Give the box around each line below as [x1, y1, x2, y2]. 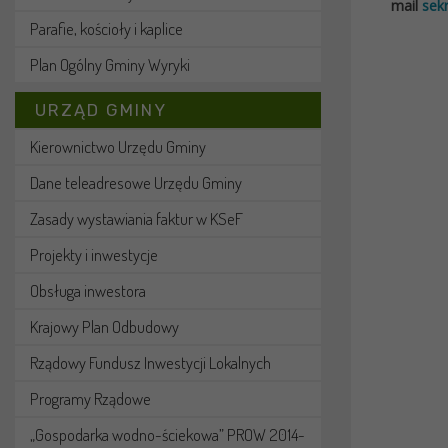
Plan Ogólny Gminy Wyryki [30, 54, 190, 75]
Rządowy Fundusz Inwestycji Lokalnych [30, 352, 271, 373]
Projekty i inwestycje [30, 244, 158, 265]
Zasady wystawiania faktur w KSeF [30, 208, 243, 229]
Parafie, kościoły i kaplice [30, 18, 183, 39]
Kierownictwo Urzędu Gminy [30, 136, 206, 157]
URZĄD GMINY [35, 100, 167, 120]
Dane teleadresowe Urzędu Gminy [30, 172, 242, 193]
